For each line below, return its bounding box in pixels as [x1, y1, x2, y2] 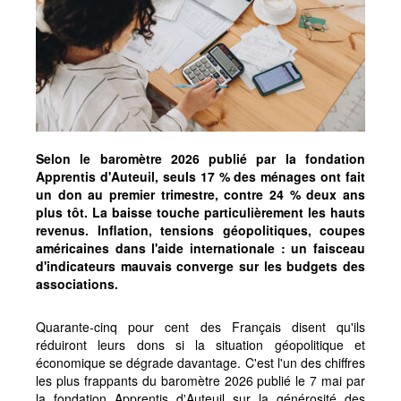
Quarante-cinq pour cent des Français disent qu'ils [36, 317, 365, 336]
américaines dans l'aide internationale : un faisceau [36, 238, 365, 257]
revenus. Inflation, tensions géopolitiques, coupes [36, 220, 365, 239]
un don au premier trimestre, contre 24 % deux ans [36, 184, 365, 203]
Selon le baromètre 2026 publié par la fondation [36, 149, 365, 167]
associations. [36, 274, 118, 293]
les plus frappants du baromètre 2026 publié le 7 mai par [36, 371, 365, 389]
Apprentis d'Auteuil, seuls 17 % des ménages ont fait [36, 166, 365, 185]
